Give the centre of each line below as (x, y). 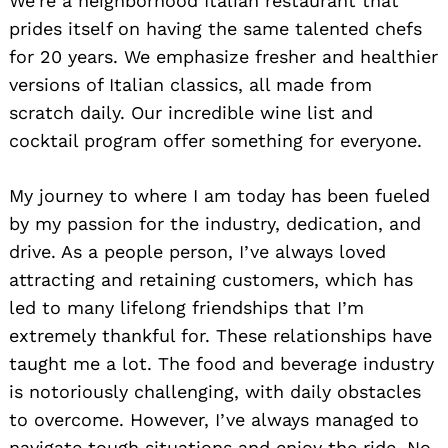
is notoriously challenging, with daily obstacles (215, 391)
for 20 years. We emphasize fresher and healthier (223, 56)
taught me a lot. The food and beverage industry (221, 363)
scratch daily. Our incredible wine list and (191, 112)
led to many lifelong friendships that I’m (186, 307)
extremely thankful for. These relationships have (220, 335)
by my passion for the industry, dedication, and (215, 223)
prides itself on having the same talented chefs (215, 28)
